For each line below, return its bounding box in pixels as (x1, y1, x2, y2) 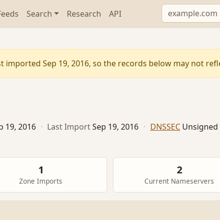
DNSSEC (150, 121, 180, 133)
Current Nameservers (144, 176, 214, 186)
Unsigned (182, 121, 218, 133)
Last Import (47, 121, 91, 133)
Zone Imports (19, 176, 62, 186)
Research (67, 8, 102, 19)
